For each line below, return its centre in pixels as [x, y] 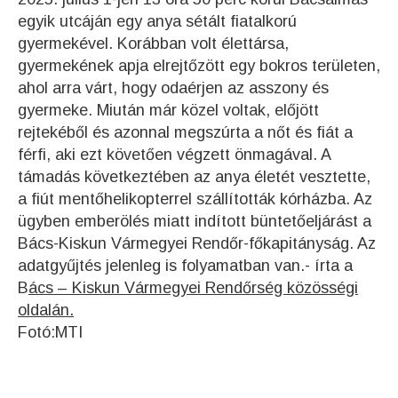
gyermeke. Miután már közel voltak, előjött [168, 110]
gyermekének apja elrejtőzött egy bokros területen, [199, 66]
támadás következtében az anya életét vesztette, [194, 177]
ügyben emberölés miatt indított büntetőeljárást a [195, 221]
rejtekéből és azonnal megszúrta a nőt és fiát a [185, 132]
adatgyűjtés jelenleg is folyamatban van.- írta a [185, 266]
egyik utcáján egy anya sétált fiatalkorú [157, 21]
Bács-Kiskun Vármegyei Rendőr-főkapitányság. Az [197, 243]
